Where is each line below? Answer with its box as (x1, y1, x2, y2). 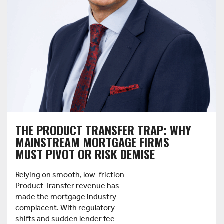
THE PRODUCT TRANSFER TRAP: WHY (15, 121, 191, 139)
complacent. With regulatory (15, 200, 115, 216)
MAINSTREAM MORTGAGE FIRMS (15, 133, 169, 151)
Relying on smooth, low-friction (15, 167, 124, 183)
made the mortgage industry (15, 189, 116, 205)
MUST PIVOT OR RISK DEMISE (15, 145, 155, 163)
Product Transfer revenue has (15, 178, 119, 194)
